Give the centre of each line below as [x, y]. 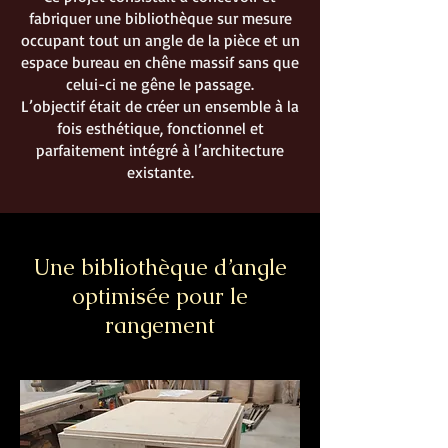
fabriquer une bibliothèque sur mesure [160, 17]
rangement [160, 325]
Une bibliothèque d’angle [160, 267]
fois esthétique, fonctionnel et [160, 127]
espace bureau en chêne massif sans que [160, 61]
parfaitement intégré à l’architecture [160, 149]
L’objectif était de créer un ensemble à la [160, 105]
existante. [160, 171]
